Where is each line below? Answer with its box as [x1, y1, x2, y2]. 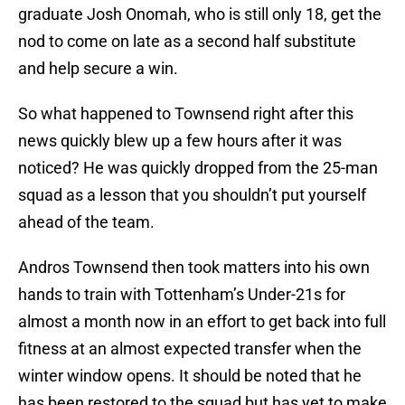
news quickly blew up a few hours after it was [18, 131, 342, 151]
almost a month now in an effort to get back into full [18, 312, 386, 332]
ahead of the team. [18, 212, 155, 232]
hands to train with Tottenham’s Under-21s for [18, 285, 345, 305]
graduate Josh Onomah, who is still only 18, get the [18, 5, 381, 24]
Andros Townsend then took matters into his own [18, 258, 370, 278]
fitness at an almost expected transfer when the [18, 339, 362, 359]
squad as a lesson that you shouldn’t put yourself [18, 185, 366, 205]
